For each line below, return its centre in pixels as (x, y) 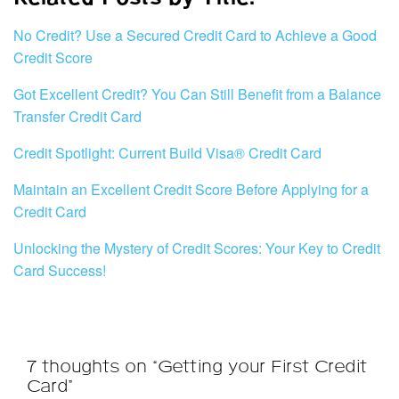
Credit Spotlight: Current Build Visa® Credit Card (167, 153)
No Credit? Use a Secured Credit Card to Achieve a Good (195, 36)
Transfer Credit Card (77, 117)
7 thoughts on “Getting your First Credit (197, 366)
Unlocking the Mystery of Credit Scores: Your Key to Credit (197, 248)
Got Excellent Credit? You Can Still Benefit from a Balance (197, 94)
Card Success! (60, 271)
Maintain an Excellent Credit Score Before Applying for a (191, 190)
